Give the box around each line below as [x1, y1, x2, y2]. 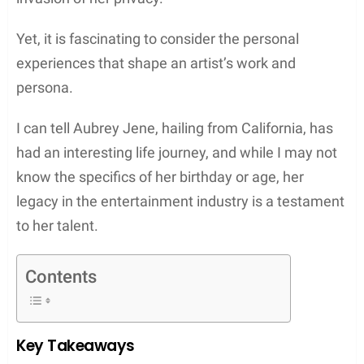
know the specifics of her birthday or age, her [16, 167, 304, 185]
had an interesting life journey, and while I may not [16, 143, 337, 161]
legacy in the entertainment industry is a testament [16, 192, 344, 210]
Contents [25, 266, 97, 287]
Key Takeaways [16, 334, 135, 357]
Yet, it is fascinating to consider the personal [16, 29, 299, 47]
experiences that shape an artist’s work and [16, 54, 296, 71]
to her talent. [16, 216, 98, 234]
